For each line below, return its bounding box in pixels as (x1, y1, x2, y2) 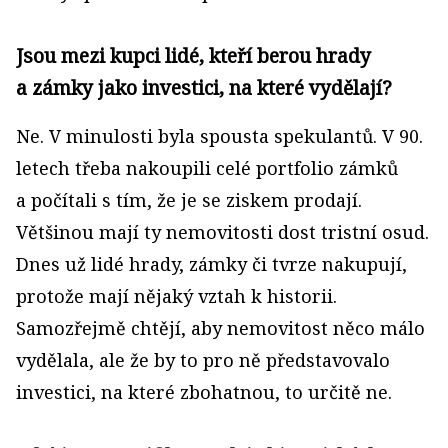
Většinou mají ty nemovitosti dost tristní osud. (16, 219, 429, 244)
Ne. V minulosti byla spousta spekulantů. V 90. (16, 123, 423, 148)
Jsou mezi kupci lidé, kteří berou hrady (16, 41, 371, 69)
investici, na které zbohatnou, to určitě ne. (16, 379, 392, 404)
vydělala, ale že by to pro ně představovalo (16, 347, 390, 372)
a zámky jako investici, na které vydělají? (16, 73, 392, 101)
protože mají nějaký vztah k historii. (16, 283, 337, 308)
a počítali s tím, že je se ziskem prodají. (16, 187, 362, 212)
